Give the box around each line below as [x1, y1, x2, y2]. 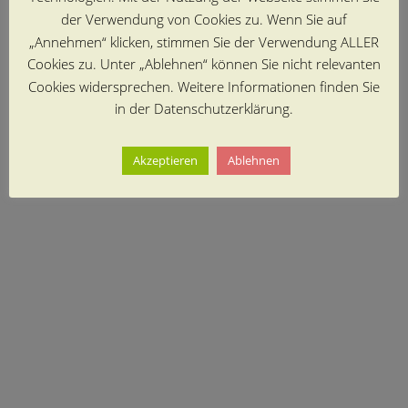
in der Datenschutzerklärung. [115, 99, 293, 118]
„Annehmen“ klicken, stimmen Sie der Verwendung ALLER [29, 32, 379, 51]
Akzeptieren [133, 151, 198, 168]
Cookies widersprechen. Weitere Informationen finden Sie [28, 76, 380, 96]
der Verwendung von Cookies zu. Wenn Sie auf [61, 9, 347, 28]
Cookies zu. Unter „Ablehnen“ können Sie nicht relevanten [27, 55, 381, 74]
